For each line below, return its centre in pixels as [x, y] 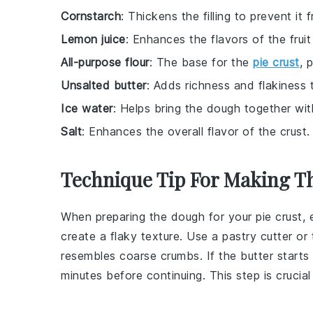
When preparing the [116, 216]
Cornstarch [91, 16]
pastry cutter [257, 236]
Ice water [87, 108]
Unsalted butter [104, 85]
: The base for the [201, 62]
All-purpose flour [105, 62]
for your [230, 216]
